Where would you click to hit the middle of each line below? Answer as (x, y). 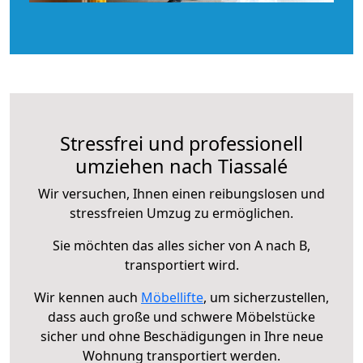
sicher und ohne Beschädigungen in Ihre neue (181, 336)
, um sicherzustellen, (266, 297)
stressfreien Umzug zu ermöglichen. (181, 213)
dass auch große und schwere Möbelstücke (181, 316)
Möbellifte (172, 297)
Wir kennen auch (88, 297)
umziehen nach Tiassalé (181, 166)
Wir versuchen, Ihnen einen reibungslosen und (181, 193)
